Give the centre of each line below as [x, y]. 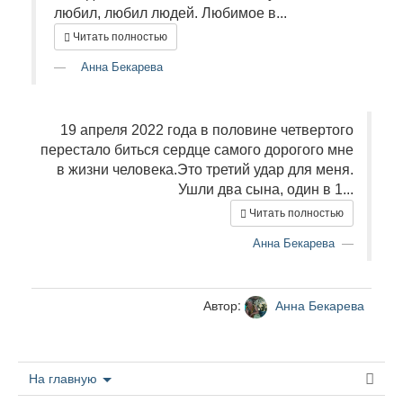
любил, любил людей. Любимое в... [170, 13]
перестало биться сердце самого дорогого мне [197, 150]
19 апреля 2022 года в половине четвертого [207, 130]
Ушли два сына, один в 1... [266, 189]
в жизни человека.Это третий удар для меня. [205, 170]
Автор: [224, 305]
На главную [65, 379]
